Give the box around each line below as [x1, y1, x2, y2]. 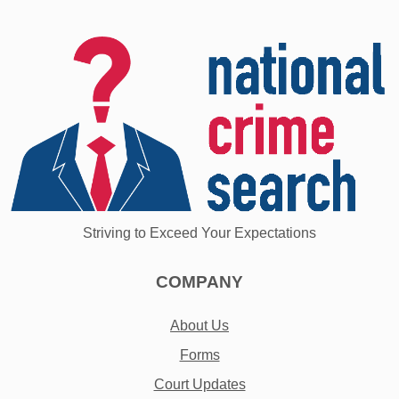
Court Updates [153, 377, 246, 393]
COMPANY [156, 273, 243, 292]
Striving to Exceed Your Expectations [83, 225, 316, 241]
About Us [170, 318, 229, 334]
